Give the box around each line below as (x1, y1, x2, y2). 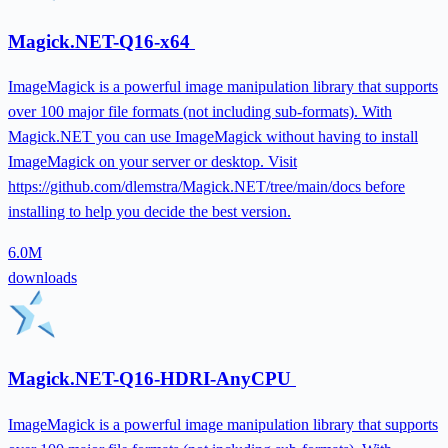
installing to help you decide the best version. (8, 203, 291, 221)
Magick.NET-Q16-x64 (8, 30, 195, 52)
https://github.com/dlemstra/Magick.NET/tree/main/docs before (8, 178, 405, 196)
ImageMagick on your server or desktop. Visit (8, 153, 297, 171)
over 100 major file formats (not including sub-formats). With (8, 103, 392, 121)
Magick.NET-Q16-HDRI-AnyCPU (8, 368, 296, 390)
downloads (8, 269, 77, 287)
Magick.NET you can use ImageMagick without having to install (8, 128, 418, 146)
